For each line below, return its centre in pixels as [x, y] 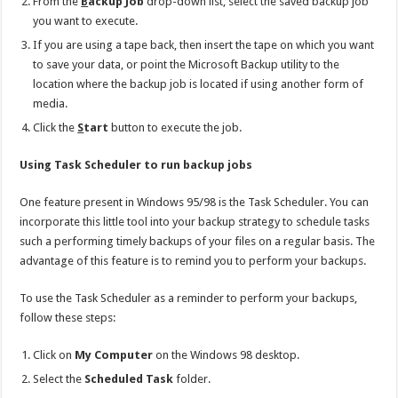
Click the [56, 127]
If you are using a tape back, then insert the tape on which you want [204, 44]
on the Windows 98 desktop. [227, 354]
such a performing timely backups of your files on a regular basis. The [198, 241]
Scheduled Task [129, 378]
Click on [54, 354]
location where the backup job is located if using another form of [199, 84]
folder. [192, 378]
